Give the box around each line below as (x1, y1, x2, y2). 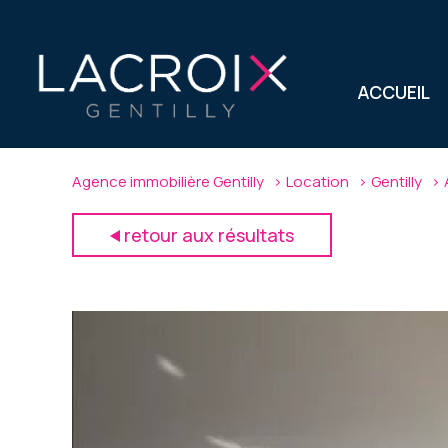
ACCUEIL (358, 80, 431, 105)
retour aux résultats (124, 223, 294, 248)
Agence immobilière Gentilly (72, 171, 264, 192)
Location (285, 171, 349, 192)
